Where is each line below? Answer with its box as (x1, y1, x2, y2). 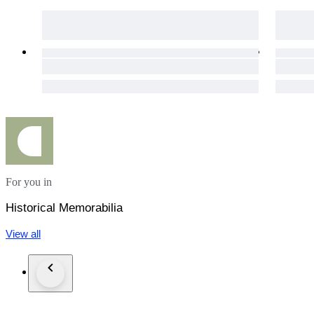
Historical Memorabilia (6, 201, 123, 215)
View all (6, 228, 41, 240)
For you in (6, 176, 52, 189)
